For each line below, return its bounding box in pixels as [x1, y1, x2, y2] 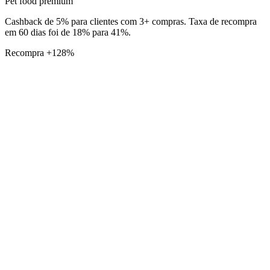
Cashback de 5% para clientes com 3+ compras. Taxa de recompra [5, 16, 257, 27]
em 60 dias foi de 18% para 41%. [5, 27, 131, 37]
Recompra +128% [5, 47, 74, 58]
